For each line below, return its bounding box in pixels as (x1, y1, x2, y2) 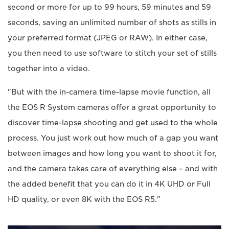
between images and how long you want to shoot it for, (8, 149, 217, 158)
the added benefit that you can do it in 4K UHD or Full (8, 180, 211, 189)
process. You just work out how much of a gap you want (8, 134, 218, 143)
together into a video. (8, 64, 90, 73)
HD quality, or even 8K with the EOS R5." (8, 195, 161, 204)
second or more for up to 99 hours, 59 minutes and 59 (8, 3, 211, 12)
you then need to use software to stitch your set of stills (8, 49, 217, 58)
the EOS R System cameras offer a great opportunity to (8, 103, 216, 112)
